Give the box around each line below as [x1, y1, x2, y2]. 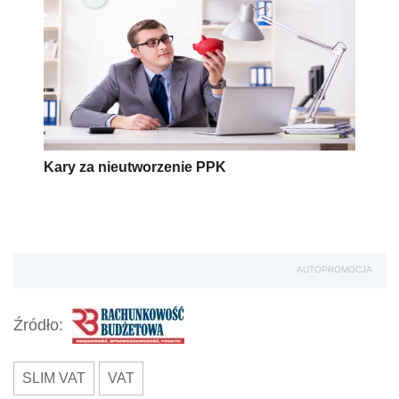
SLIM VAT [22, 370, 85, 386]
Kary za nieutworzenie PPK [44, 159, 226, 175]
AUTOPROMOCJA [297, 264, 372, 274]
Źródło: [13, 315, 63, 334]
